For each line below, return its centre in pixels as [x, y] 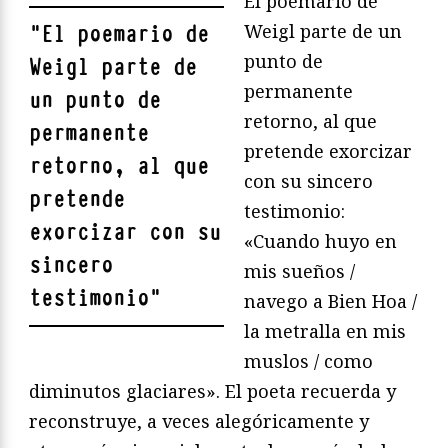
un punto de [95, 100]
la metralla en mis [325, 330]
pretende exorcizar [328, 150]
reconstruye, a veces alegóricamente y [199, 420]
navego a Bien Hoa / [330, 300]
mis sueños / [299, 270]
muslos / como [308, 360]
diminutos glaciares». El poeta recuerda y [212, 390]
